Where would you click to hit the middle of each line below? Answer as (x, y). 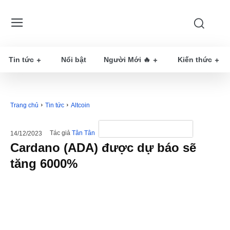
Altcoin (80, 105)
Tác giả (60, 133)
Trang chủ (24, 105)
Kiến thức (195, 60)
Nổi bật (74, 60)
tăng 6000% (44, 164)
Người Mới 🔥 (127, 60)
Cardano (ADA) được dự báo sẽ (103, 148)
